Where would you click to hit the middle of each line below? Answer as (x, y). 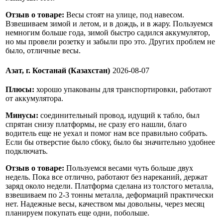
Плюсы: (20, 90)
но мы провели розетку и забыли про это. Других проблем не (110, 42)
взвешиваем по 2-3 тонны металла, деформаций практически (110, 195)
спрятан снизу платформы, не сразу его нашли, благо (96, 124)
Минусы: (22, 115)
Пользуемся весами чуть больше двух (129, 168)
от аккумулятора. (34, 99)
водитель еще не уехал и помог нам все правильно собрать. (107, 133)
